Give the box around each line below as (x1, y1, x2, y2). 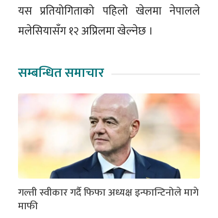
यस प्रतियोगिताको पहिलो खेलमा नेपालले (18, 1, 200, 20)
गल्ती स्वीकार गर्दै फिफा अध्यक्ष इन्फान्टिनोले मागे (18, 183, 199, 201)
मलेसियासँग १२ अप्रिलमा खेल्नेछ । (18, 21, 153, 40)
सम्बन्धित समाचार (18, 61, 105, 84)
